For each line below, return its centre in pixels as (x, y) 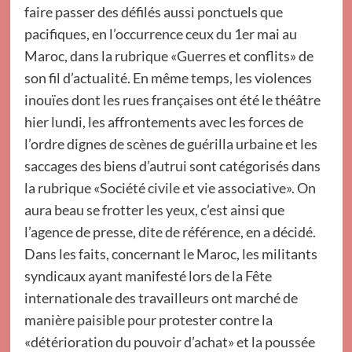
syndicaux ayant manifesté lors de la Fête (148, 276)
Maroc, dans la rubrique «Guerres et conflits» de (169, 56)
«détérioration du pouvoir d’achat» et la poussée (169, 342)
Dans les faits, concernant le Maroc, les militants (170, 254)
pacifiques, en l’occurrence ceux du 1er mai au (160, 34)
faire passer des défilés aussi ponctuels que (153, 12)
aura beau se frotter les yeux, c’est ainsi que (154, 210)
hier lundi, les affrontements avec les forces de (163, 122)
